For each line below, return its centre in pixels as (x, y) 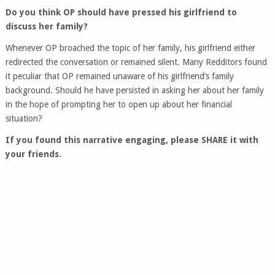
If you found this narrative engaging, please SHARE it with (132, 140)
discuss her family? (46, 26)
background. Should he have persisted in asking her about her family (134, 90)
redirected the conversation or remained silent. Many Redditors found (136, 62)
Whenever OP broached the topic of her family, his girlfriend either (130, 48)
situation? (24, 118)
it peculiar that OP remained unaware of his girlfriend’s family (119, 76)
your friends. (33, 154)
